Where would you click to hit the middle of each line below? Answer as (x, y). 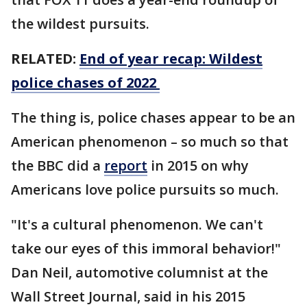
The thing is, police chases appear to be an (153, 118)
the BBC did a (58, 165)
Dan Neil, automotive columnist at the (139, 272)
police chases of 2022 (85, 83)
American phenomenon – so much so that (150, 142)
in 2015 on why (198, 165)
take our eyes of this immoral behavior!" (146, 248)
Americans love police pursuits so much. (147, 189)
